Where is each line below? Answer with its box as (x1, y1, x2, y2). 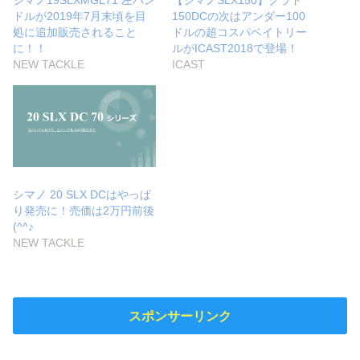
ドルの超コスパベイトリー (172, 25, 307, 39)
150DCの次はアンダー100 (172, 9, 305, 22)
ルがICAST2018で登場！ (172, 41, 298, 55)
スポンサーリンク (129, 309, 231, 323)
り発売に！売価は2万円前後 (13, 204, 155, 218)
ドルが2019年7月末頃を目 (13, 9, 147, 22)
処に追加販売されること (13, 25, 137, 39)
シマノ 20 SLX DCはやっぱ (13, 188, 152, 202)
